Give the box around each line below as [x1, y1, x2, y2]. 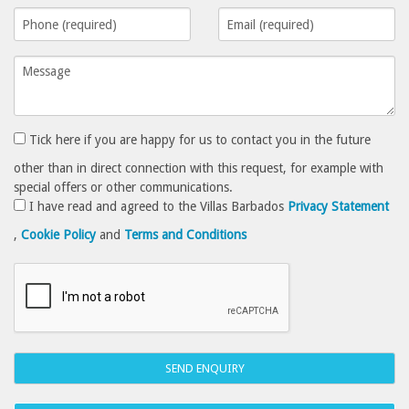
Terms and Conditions [124, 227, 247, 243]
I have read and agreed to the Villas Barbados [26, 199, 288, 215]
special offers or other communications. [14, 180, 234, 195]
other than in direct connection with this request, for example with [14, 161, 384, 176]
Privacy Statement [288, 199, 390, 215]
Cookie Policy [21, 227, 97, 243]
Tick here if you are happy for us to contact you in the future [26, 132, 372, 148]
